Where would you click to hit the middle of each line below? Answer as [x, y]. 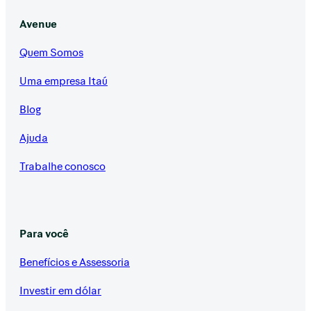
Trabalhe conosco [62, 166]
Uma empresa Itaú [64, 81]
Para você [44, 233]
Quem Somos [51, 52]
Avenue [38, 24]
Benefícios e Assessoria [75, 262]
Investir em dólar [60, 290]
